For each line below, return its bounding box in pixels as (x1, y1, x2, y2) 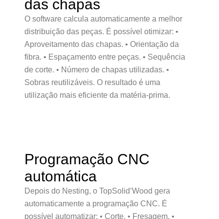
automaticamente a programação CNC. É (24, 199, 167, 208)
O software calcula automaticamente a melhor (24, 15, 182, 23)
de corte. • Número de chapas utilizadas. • (24, 66, 169, 74)
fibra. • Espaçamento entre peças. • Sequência (24, 53, 185, 61)
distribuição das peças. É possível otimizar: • (24, 27, 178, 36)
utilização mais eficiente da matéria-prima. (24, 91, 170, 99)
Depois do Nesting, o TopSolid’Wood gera (24, 187, 170, 195)
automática (24, 168, 97, 184)
